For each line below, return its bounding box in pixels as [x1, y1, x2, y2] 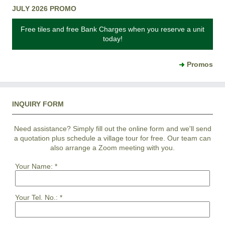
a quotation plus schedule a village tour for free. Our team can [14, 134, 211, 142]
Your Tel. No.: [15, 193, 58, 201]
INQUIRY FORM [12, 99, 64, 108]
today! [102, 34, 123, 43]
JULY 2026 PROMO [12, 4, 76, 13]
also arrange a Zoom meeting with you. [50, 143, 175, 152]
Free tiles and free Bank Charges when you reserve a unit [21, 25, 204, 33]
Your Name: [15, 162, 53, 170]
